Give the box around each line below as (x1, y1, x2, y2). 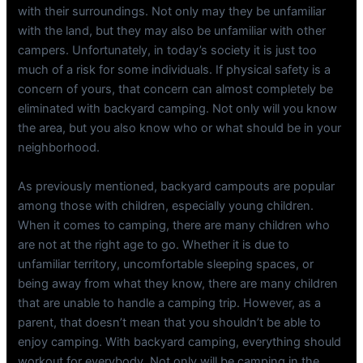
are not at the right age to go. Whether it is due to (18, 237, 290, 252)
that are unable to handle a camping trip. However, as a (18, 295, 322, 310)
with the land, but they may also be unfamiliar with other (18, 23, 327, 39)
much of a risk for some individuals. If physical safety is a (18, 62, 331, 78)
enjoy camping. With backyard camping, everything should (18, 334, 342, 349)
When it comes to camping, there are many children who (18, 217, 331, 233)
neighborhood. (18, 140, 100, 156)
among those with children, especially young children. (18, 198, 314, 213)
